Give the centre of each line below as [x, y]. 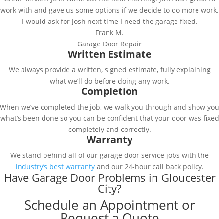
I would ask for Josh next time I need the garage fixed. [109, 21]
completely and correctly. [109, 129]
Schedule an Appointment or [109, 205]
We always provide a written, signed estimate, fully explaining [109, 70]
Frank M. [109, 33]
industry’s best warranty [55, 166]
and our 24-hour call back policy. [149, 166]
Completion [109, 91]
